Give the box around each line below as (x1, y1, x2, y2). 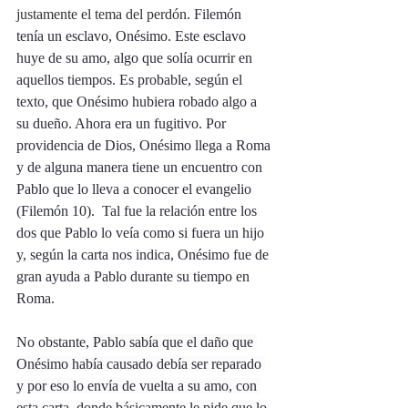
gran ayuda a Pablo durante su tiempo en (16, 269, 253, 284)
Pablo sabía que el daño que (93, 334, 257, 350)
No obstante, (16, 334, 93, 350)
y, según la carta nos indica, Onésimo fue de (16, 247, 272, 262)
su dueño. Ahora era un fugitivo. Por (16, 116, 229, 131)
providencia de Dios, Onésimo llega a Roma (16, 138, 274, 153)
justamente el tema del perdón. (16, 6, 194, 22)
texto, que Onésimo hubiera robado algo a (16, 94, 260, 109)
